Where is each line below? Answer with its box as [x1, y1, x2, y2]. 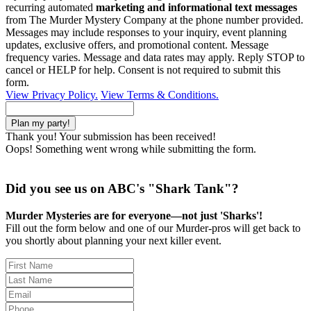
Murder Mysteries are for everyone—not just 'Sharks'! [6, 209, 262, 221]
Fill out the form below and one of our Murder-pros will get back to [6, 221, 301, 234]
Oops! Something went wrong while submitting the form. [6, 143, 256, 155]
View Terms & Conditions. [101, 89, 219, 101]
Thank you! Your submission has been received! [6, 131, 216, 143]
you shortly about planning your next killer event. [6, 234, 221, 246]
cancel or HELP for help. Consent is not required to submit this [6, 64, 280, 76]
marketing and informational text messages [96, 1, 297, 14]
